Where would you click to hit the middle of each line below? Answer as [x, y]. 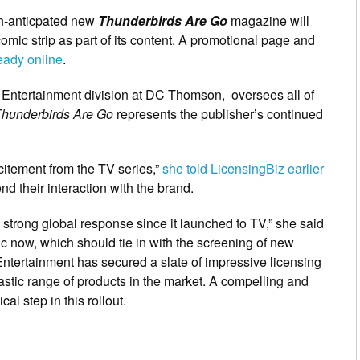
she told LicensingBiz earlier [243, 169]
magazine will [268, 21]
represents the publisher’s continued [218, 114]
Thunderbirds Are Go [163, 21]
